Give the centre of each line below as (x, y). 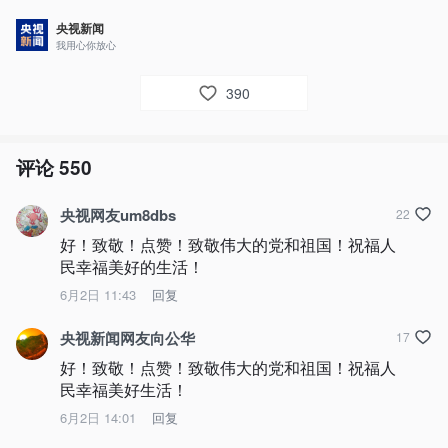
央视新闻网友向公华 (127, 338)
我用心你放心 (86, 45)
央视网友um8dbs (118, 215)
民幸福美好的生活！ (132, 267)
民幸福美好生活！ (124, 390)
